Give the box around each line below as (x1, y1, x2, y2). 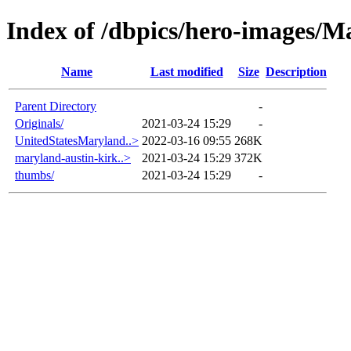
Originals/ (15, 116, 63, 130)
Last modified (150, 64, 223, 78)
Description (266, 64, 327, 78)
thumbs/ (15, 168, 54, 182)
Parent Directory (15, 99, 96, 113)
